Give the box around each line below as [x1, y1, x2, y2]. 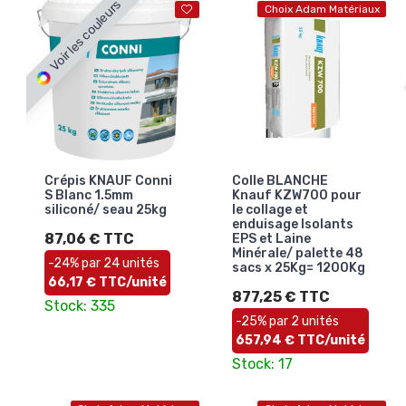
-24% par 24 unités [48, 255, 159, 271]
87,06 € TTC [44, 229, 134, 247]
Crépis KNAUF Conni [44, 172, 172, 188]
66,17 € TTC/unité [48, 274, 167, 290]
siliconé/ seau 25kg [44, 201, 167, 217]
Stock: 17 [231, 354, 293, 372]
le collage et [231, 201, 308, 217]
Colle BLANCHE [231, 172, 328, 188]
